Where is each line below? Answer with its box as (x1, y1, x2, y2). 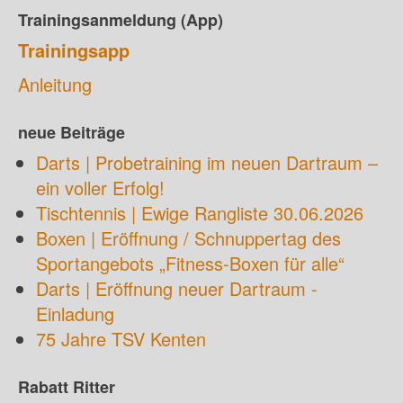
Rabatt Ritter (18, 375, 115, 399)
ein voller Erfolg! (36, 175, 165, 201)
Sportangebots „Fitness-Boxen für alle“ (36, 250, 345, 276)
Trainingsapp (18, 37, 130, 63)
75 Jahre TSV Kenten (36, 326, 206, 352)
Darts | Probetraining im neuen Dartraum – (36, 149, 378, 175)
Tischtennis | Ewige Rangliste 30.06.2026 (36, 200, 363, 226)
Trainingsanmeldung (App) (18, 8, 223, 31)
